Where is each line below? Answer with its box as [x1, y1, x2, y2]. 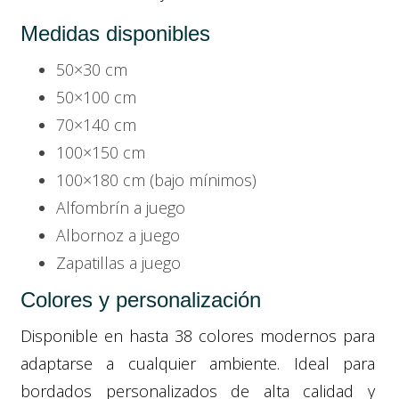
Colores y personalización [20, 287, 261, 312]
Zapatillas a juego [56, 251, 181, 273]
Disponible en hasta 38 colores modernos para [20, 324, 375, 346]
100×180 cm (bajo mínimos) [56, 168, 256, 191]
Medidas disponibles [20, 20, 210, 45]
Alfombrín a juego [56, 196, 185, 218]
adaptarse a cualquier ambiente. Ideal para [20, 352, 375, 374]
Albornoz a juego [56, 224, 180, 246]
